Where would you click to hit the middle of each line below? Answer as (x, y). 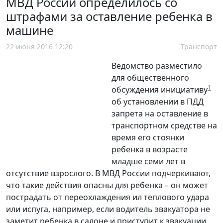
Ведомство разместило (157, 65)
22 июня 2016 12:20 (39, 46)
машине (30, 30)
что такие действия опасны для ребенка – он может (107, 185)
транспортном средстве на (164, 125)
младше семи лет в (148, 161)
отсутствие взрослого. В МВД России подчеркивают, (108, 173)
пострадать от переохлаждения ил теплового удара (108, 197)
